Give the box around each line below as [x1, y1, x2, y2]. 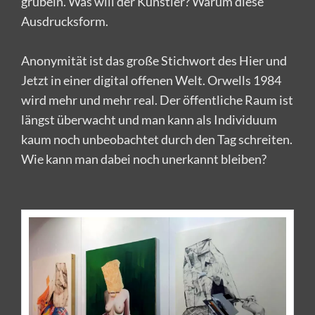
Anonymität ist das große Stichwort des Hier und [21, 53, 287, 69]
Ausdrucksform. [21, 13, 108, 30]
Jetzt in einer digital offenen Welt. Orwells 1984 [21, 72, 281, 89]
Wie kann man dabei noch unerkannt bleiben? [21, 151, 266, 167]
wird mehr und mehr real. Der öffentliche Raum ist [21, 92, 293, 108]
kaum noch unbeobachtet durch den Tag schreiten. [21, 131, 292, 148]
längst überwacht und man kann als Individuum [21, 112, 277, 128]
